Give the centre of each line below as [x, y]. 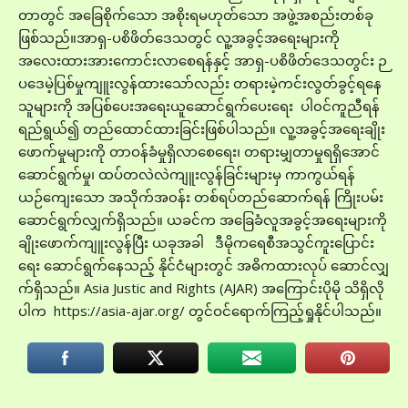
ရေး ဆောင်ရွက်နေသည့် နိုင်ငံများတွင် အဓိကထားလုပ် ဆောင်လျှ [204, 265]
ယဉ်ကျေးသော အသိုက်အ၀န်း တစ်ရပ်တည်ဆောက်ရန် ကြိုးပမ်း [201, 197]
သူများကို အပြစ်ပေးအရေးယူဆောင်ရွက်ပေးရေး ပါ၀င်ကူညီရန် [199, 106]
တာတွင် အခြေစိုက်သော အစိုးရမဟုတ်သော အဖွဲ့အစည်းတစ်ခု [196, 15]
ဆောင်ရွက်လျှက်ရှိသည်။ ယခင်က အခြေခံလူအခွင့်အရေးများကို [203, 219]
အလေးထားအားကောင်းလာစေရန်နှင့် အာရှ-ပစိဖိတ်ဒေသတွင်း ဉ [203, 60]
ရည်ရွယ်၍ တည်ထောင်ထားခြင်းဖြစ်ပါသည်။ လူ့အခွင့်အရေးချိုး [202, 128]
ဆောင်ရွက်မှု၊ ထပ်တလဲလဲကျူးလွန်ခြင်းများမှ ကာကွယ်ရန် [187, 174]
